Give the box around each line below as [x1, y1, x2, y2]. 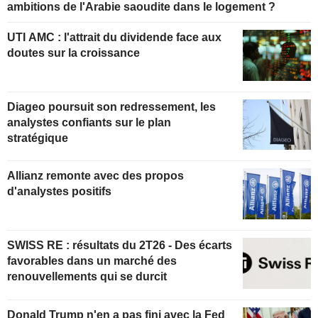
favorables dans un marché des [7, 255, 177, 268]
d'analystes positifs [7, 185, 111, 198]
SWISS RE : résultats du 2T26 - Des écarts [7, 239, 72, 252]
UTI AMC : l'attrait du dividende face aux [7, 31, 221, 43]
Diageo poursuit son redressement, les [7, 100, 216, 113]
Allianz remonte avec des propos [7, 170, 184, 182]
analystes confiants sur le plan [7, 116, 171, 128]
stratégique [7, 131, 68, 144]
